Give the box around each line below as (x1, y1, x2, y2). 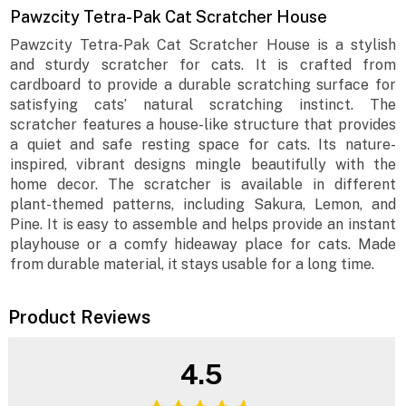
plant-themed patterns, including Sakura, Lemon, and (10, 196, 396, 214)
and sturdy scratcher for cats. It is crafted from (10, 56, 396, 74)
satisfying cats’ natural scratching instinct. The (10, 96, 396, 114)
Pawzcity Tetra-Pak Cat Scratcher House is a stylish (10, 36, 396, 54)
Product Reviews (7, 305, 150, 328)
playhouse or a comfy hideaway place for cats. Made (10, 236, 396, 254)
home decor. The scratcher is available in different (10, 176, 396, 194)
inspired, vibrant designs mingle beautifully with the (10, 156, 396, 174)
